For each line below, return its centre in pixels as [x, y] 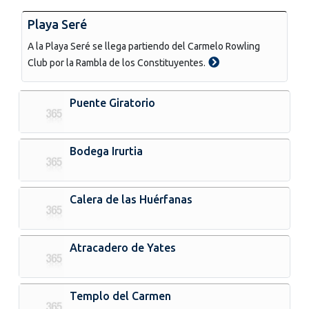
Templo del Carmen [121, 296]
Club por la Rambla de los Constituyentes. [117, 62]
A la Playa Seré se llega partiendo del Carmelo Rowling [144, 46]
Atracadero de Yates [123, 247]
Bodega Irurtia [107, 151]
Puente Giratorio [113, 102]
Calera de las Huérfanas [131, 199]
